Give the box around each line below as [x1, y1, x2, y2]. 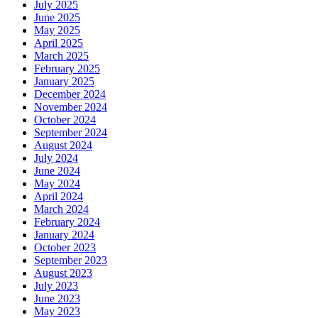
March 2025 [34, 49, 89, 62]
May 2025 [34, 23, 80, 36]
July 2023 [34, 279, 78, 292]
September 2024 [34, 126, 107, 138]
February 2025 [34, 62, 100, 75]
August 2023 [34, 266, 92, 279]
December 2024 [34, 87, 106, 100]
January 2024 [34, 228, 94, 241]
